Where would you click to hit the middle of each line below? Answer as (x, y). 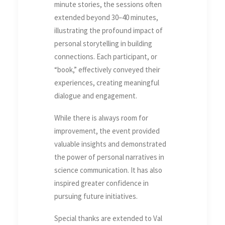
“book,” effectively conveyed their (107, 70)
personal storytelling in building (103, 44)
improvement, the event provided (107, 131)
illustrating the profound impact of (108, 31)
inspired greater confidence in (101, 183)
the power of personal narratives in (109, 157)
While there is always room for (101, 118)
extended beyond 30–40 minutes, (106, 18)
